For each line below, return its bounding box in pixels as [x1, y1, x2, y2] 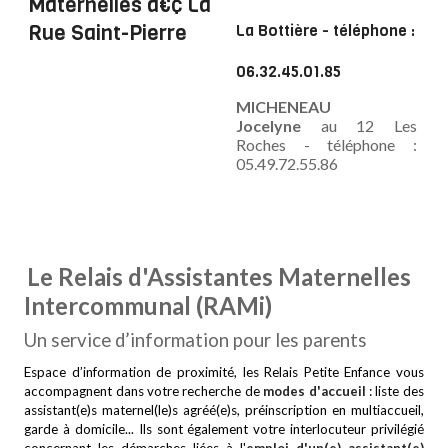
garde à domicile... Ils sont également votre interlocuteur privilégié [24, 421, 424, 437]
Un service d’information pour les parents [24, 329, 368, 351]
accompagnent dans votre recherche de [24, 383, 264, 399]
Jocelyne [236, 116, 301, 135]
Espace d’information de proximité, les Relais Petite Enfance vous [24, 364, 424, 380]
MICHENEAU [236, 97, 331, 116]
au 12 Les [301, 116, 417, 135]
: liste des [368, 383, 424, 399]
